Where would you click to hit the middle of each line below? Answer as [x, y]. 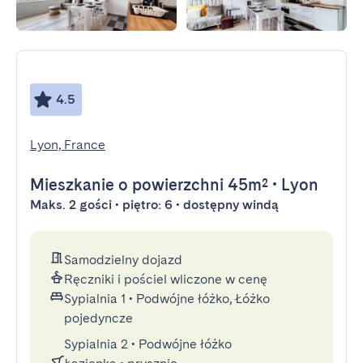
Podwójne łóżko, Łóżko [203, 299]
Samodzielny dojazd [123, 260]
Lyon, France [68, 145]
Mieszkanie [72, 185]
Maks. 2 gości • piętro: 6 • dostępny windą [154, 205]
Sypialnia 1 [95, 299]
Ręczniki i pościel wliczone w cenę [166, 279]
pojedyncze [98, 318]
